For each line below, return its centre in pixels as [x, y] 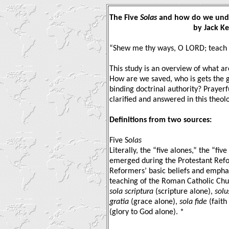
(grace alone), [154, 202]
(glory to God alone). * [147, 212]
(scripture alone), [184, 191]
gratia [119, 202]
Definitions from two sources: [161, 120]
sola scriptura [131, 191]
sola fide [193, 202]
